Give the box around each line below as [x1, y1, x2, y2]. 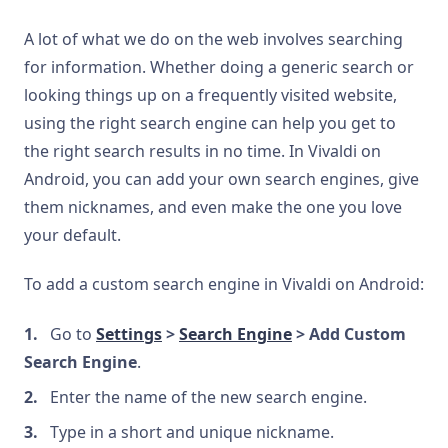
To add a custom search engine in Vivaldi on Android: [24, 273, 424, 296]
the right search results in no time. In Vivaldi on [24, 140, 381, 162]
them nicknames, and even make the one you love [24, 196, 402, 218]
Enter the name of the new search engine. [50, 385, 367, 408]
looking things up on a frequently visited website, [24, 84, 397, 106]
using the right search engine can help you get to [24, 112, 396, 134]
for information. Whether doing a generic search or [24, 56, 414, 78]
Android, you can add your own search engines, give [24, 168, 419, 190]
